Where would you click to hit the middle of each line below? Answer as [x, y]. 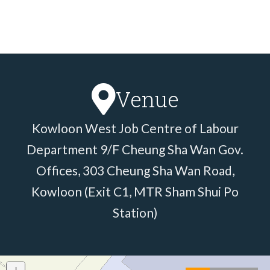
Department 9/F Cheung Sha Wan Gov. [135, 149]
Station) [135, 212]
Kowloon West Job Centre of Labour [135, 128]
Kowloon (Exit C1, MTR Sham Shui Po [135, 191]
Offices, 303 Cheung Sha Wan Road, [135, 170]
